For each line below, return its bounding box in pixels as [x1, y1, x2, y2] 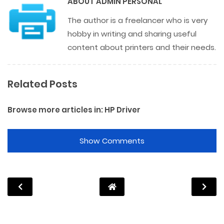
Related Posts [7, 77, 77, 91]
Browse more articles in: [7, 104, 104, 115]
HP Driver [104, 104, 140, 115]
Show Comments [79, 135, 144, 146]
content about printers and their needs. [67, 42, 216, 52]
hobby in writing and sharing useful [67, 28, 196, 39]
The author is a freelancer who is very [67, 15, 207, 25]
